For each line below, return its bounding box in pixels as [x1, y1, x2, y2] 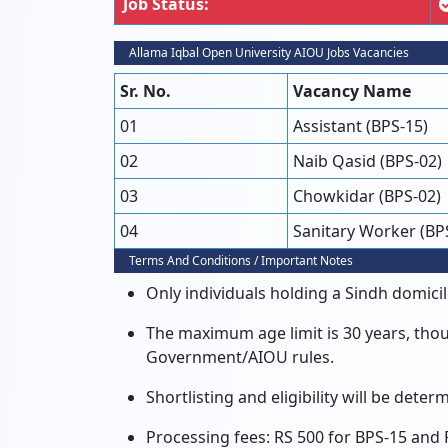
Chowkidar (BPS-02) [293, 185, 441, 207]
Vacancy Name [293, 80, 411, 102]
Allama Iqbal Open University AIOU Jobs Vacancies [129, 44, 409, 61]
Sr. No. [120, 80, 171, 102]
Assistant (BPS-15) [293, 115, 428, 137]
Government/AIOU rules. [146, 346, 334, 368]
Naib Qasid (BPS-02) [293, 150, 442, 172]
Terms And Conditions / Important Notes [129, 252, 353, 269]
